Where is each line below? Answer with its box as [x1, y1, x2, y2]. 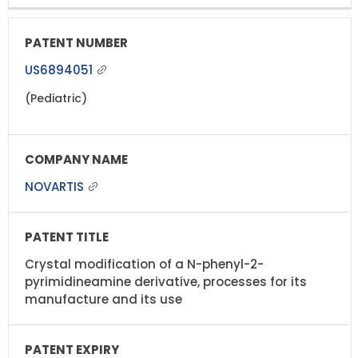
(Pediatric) [25, 89, 87, 106]
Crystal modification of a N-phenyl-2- [25, 255, 264, 272]
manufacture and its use [25, 290, 182, 308]
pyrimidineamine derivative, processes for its [25, 272, 307, 290]
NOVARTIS [25, 177, 87, 195]
